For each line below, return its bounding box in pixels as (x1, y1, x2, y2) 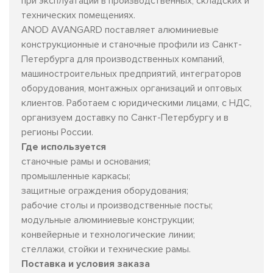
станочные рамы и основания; (21, 155, 151, 168)
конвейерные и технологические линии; (21, 228, 195, 241)
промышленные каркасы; (21, 169, 130, 182)
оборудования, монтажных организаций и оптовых (21, 82, 242, 94)
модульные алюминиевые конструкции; (21, 213, 194, 226)
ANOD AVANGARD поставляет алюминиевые (21, 23, 219, 36)
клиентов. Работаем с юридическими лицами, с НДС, (21, 96, 252, 109)
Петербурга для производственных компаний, (21, 52, 224, 65)
